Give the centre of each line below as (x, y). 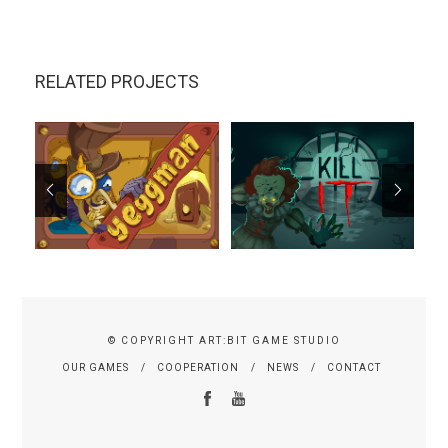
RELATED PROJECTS (116, 81)
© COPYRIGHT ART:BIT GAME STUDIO (224, 341)
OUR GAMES (95, 368)
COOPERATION (198, 368)
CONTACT (354, 368)
